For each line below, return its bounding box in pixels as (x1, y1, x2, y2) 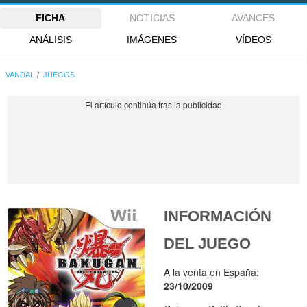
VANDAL (5, 71, 35, 79)
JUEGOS (43, 71, 75, 79)
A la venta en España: (164, 265, 260, 280)
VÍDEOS (235, 34, 271, 45)
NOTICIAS (129, 12, 175, 24)
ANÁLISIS (29, 34, 72, 45)
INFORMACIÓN (164, 208, 272, 225)
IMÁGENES (127, 34, 177, 45)
